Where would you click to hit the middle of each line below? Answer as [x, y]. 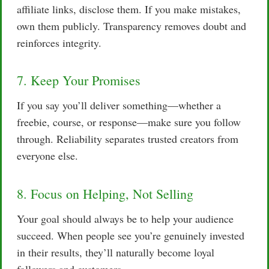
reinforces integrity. [59, 42]
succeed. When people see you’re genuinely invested [131, 235]
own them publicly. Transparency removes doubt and [131, 26]
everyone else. [47, 156]
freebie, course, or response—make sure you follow [129, 122]
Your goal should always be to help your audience [125, 218]
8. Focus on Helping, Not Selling [105, 193]
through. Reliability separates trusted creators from [128, 139]
